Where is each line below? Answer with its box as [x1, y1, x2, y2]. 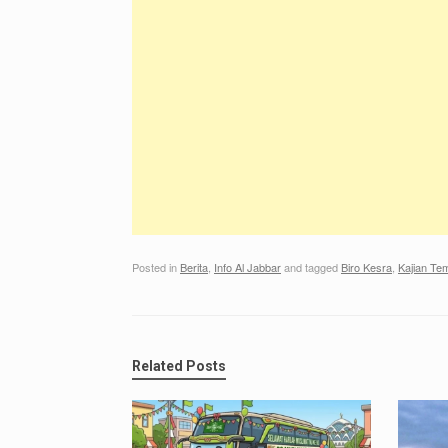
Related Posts [132, 358, 226, 375]
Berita [180, 259, 208, 276]
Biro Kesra [341, 259, 392, 276]
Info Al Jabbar [214, 259, 281, 276]
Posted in [132, 259, 180, 276]
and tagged [281, 259, 341, 276]
